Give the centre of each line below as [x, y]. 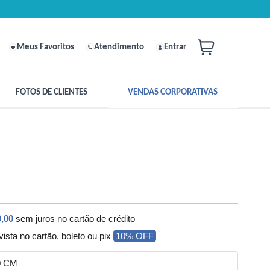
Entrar [175, 47]
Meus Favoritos [46, 47]
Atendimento [119, 47]
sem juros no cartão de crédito [76, 219]
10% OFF [135, 236]
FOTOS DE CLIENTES [51, 92]
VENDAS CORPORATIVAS [173, 92]
